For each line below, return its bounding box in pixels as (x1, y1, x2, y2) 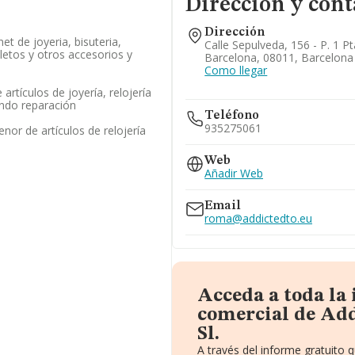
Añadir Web (204, 166, 264, 181)
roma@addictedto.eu (204, 211, 313, 226)
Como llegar (204, 63, 268, 78)
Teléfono (204, 109, 260, 122)
